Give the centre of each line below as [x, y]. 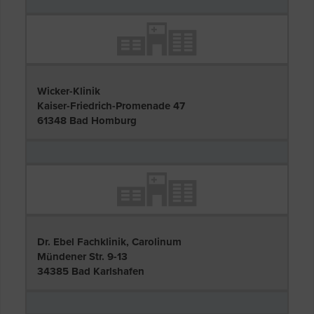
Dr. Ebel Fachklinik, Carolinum [109, 241]
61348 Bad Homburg [87, 121]
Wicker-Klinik [69, 91]
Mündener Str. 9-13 [82, 256]
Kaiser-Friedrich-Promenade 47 [111, 106]
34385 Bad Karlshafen [91, 271]
